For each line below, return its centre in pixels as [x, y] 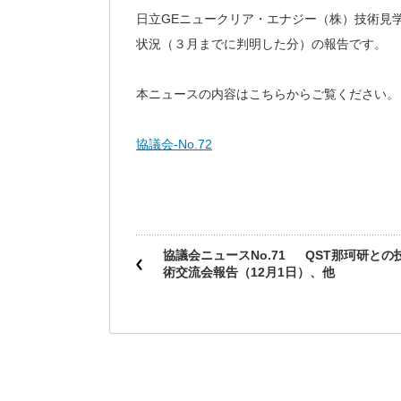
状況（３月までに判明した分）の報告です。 [261, 44]
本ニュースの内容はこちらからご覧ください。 [268, 94]
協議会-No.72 [174, 144]
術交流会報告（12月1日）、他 [249, 272]
